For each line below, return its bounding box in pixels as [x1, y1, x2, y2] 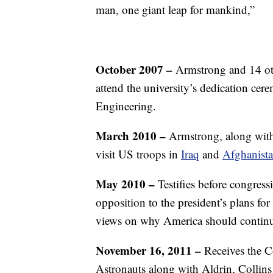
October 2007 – [96, 61, 172, 77]
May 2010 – [96, 175, 155, 192]
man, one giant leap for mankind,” [96, 2, 255, 17]
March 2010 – [96, 127, 166, 144]
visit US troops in [96, 146, 181, 161]
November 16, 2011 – [96, 242, 201, 258]
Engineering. [96, 98, 156, 113]
